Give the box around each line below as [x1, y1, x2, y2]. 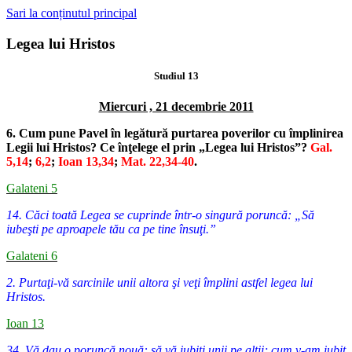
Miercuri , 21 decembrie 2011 [98, 100, 254, 114]
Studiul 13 [153, 69, 199, 82]
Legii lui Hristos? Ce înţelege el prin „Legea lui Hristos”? [6, 141, 310, 155]
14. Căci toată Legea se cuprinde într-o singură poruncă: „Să [6, 208, 314, 222]
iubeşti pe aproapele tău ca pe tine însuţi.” [6, 222, 216, 236]
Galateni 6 [6, 249, 57, 263]
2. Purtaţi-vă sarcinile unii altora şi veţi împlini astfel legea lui [6, 276, 313, 290]
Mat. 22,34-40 [121, 155, 194, 169]
